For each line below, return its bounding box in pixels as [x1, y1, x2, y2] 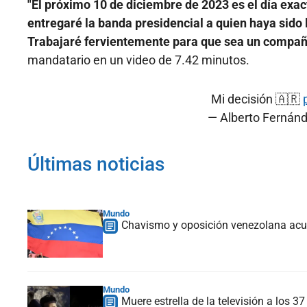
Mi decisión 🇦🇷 [210, 92, 303, 107]
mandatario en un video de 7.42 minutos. [27, 53, 249, 68]
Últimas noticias [27, 153, 164, 176]
